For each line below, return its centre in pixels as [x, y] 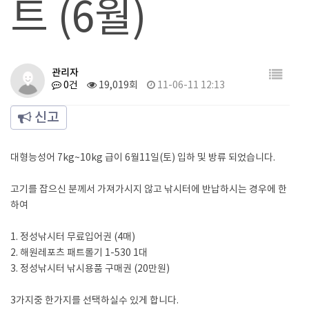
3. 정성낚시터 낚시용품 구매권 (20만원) [90, 269]
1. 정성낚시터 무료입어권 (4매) [73, 237]
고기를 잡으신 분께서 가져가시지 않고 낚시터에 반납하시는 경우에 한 [149, 190]
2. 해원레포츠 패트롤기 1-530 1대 [79, 253]
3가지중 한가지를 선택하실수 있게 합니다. [94, 301]
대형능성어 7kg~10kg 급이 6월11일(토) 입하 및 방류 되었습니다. [143, 158]
